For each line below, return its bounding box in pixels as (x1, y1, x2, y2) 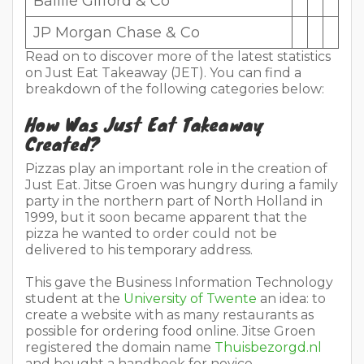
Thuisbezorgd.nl (214, 339, 322, 355)
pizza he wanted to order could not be (25, 225, 277, 241)
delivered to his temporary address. (25, 241, 253, 258)
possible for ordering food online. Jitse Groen (25, 323, 315, 339)
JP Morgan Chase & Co (33, 23, 200, 41)
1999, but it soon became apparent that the (25, 209, 307, 225)
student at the (25, 290, 123, 306)
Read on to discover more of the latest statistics (25, 48, 331, 64)
